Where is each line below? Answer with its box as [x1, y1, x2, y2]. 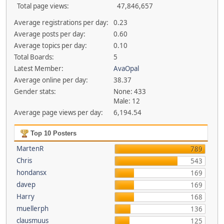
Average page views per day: [13, 108, 103, 117]
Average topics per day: [13, 41, 87, 50]
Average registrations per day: [13, 18, 108, 27]
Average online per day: [13, 75, 88, 84]
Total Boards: [13, 52, 54, 61]
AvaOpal [113, 64, 139, 73]
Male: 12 [113, 96, 140, 105]
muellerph [16, 204, 48, 213]
